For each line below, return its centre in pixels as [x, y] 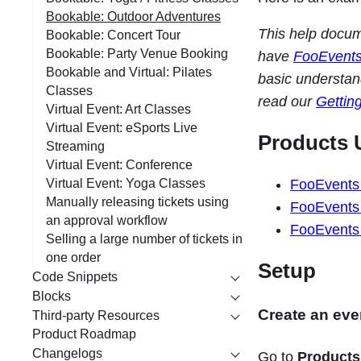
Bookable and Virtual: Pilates [129, 73]
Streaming [75, 147]
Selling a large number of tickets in [144, 239]
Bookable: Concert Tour [113, 35]
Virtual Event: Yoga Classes [126, 184]
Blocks [52, 296]
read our [287, 102]
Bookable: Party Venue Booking [137, 54]
